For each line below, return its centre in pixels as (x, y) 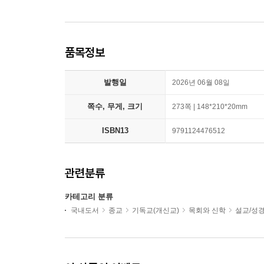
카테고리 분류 (89, 197)
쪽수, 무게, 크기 (115, 107)
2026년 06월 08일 (201, 83)
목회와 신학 (207, 211)
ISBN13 (115, 131)
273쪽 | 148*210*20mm (210, 107)
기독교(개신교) (156, 211)
